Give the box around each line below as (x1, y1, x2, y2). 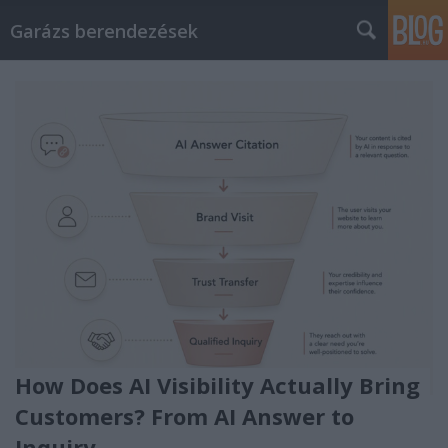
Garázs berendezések (10, 19, 198, 43)
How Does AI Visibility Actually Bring (15, 369, 420, 400)
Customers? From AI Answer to (15, 400, 354, 431)
